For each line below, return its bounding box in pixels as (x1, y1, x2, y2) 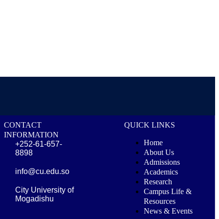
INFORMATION (4, 130, 59, 139)
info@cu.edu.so (15, 167, 69, 175)
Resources (143, 197, 175, 205)
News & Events (143, 206, 193, 215)
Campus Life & (143, 187, 192, 196)
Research (143, 177, 172, 186)
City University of (15, 185, 74, 194)
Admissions (143, 157, 180, 166)
